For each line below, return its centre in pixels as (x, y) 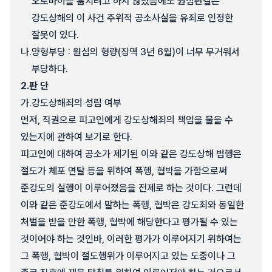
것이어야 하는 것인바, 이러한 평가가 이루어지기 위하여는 (131, 239)
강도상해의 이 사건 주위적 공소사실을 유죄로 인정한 (132, 18)
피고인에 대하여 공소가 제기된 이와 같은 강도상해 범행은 (131, 154)
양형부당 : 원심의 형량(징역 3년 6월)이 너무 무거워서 (136, 52)
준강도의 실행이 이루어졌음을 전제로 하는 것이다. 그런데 (131, 188)
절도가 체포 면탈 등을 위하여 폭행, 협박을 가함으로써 (124, 171)
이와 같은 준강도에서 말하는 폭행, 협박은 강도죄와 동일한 (132, 205)
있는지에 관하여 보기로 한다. (76, 137)
